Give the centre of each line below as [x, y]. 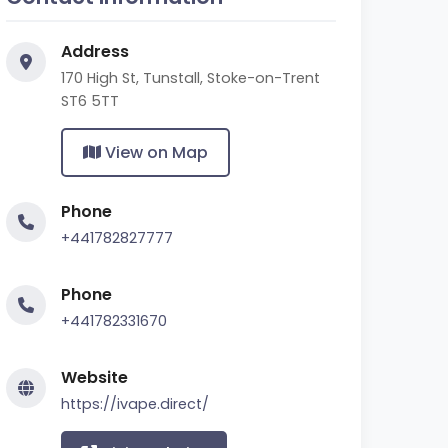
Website [94, 377]
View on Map [154, 152]
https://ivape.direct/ [135, 404]
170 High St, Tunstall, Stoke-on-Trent [190, 78]
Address [95, 51]
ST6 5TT [90, 101]
